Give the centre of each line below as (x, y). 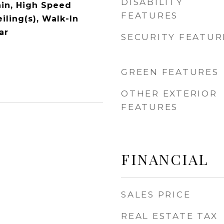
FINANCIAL (165, 159)
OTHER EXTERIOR (169, 93)
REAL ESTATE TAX (169, 216)
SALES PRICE (156, 194)
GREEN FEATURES (170, 72)
